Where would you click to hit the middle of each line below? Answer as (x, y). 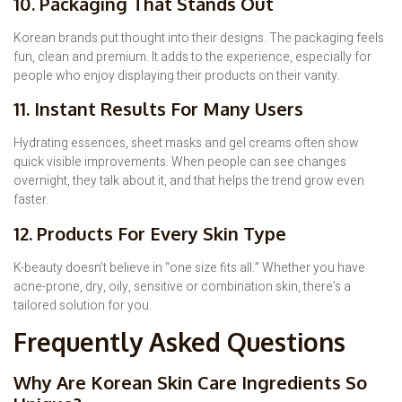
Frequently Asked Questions (179, 341)
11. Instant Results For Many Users (158, 109)
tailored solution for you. (83, 305)
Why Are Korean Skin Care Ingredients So (190, 382)
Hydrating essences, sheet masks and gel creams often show (186, 144)
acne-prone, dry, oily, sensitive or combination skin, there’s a (182, 286)
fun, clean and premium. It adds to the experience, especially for (192, 57)
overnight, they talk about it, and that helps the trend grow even (189, 181)
